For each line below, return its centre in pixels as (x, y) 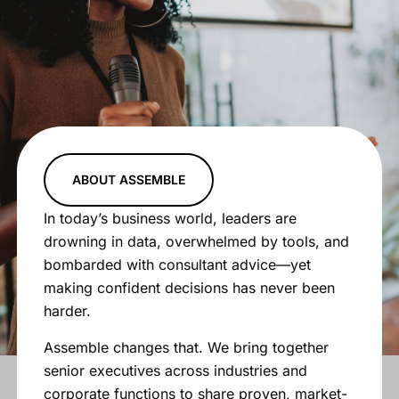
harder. (67, 311)
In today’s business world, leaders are (170, 219)
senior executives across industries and (175, 370)
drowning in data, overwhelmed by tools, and (196, 242)
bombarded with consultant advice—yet (177, 265)
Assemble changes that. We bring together (186, 347)
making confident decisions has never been (189, 288)
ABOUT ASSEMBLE (129, 180)
